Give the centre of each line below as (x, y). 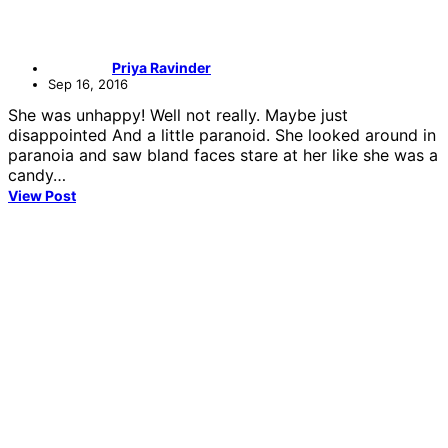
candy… (37, 174)
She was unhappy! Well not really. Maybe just (178, 114)
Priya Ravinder (161, 67)
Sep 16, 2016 (88, 83)
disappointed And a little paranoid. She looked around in (222, 134)
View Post (42, 195)
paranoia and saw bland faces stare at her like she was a (223, 154)
